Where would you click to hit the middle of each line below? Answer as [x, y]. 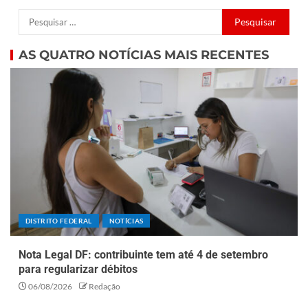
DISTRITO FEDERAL [59, 220]
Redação [104, 286]
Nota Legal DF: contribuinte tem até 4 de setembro [143, 254]
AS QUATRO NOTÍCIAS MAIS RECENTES [144, 55]
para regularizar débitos [78, 269]
